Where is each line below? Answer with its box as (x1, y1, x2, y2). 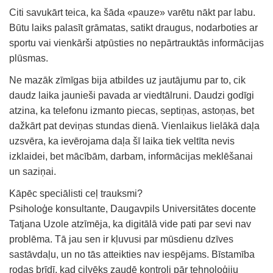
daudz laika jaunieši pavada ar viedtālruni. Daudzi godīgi (9, 90, 254, 101)
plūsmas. (9, 52, 48, 63)
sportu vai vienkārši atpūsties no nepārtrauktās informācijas (9, 37, 264, 48)
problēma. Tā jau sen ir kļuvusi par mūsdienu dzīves (9, 233, 233, 244)
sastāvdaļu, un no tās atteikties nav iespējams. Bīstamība (9, 249, 255, 260)
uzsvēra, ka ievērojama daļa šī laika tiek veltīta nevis (9, 135, 235, 146)
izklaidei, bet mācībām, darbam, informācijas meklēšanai (9, 151, 253, 161)
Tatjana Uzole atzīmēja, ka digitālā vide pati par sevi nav (9, 218, 251, 229)
